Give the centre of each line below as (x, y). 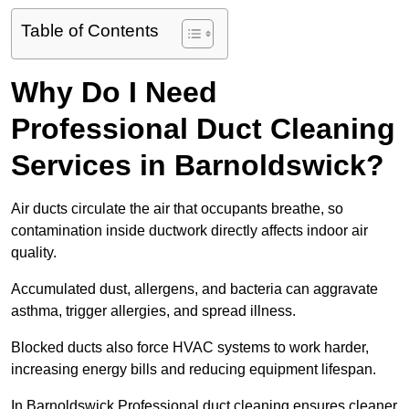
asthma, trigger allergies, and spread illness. (153, 311)
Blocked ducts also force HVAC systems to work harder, (190, 348)
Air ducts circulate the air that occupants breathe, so (177, 209)
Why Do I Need (114, 93)
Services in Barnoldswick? (198, 166)
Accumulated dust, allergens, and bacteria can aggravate (194, 289)
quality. (34, 253)
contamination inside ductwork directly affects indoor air (189, 231)
